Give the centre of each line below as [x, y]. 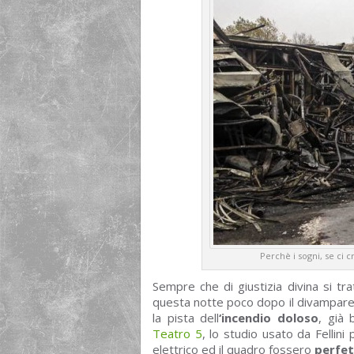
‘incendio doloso [269, 318]
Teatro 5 [177, 334]
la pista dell [186, 318]
